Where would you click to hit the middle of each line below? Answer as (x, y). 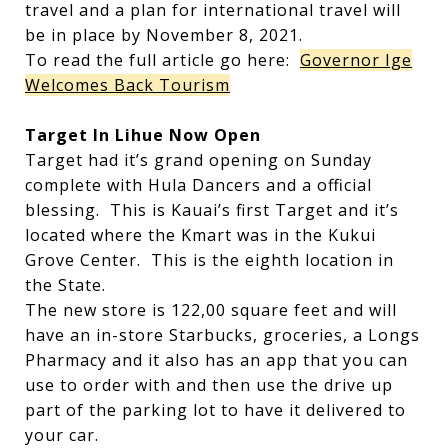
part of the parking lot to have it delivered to (215, 410)
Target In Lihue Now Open (143, 135)
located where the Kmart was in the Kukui (200, 235)
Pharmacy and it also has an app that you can (216, 360)
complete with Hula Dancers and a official (198, 185)
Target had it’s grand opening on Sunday (198, 160)
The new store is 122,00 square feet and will (211, 310)
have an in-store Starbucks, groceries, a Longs (222, 335)
